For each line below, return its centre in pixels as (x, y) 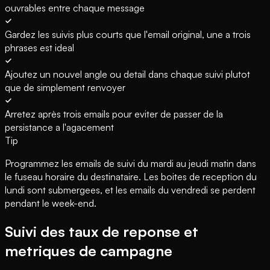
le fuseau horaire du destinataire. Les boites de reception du (131, 177)
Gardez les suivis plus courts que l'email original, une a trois (128, 35)
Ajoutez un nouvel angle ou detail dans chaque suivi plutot (127, 74)
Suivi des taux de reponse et (102, 232)
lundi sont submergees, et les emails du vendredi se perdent (130, 190)
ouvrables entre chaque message (75, 8)
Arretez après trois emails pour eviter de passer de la (114, 114)
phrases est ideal (39, 48)
